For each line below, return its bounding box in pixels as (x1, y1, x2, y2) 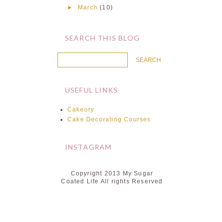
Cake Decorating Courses (67, 115, 151, 123)
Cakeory (67, 106, 95, 113)
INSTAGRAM (64, 142, 112, 151)
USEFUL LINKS (64, 85, 118, 94)
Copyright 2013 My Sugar (70, 169, 154, 177)
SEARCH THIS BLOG (64, 33, 140, 42)
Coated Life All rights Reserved (61, 177, 163, 185)
